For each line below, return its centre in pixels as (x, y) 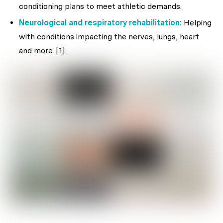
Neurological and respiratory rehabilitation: (100, 23)
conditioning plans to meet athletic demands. (100, 6)
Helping (197, 23)
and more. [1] (42, 51)
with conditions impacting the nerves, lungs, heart (109, 37)
